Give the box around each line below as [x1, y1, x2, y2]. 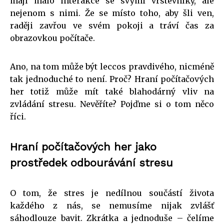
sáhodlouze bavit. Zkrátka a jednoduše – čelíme [10, 212, 214, 223]
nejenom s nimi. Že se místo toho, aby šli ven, [10, 7, 214, 18]
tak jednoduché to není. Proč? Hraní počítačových [10, 73, 214, 84]
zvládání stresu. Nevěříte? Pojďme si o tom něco [10, 98, 214, 109]
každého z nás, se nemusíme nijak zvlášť [10, 200, 214, 210]
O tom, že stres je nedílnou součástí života [10, 187, 214, 198]
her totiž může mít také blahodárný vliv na [10, 86, 214, 96]
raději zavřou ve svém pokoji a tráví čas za [10, 20, 214, 30]
